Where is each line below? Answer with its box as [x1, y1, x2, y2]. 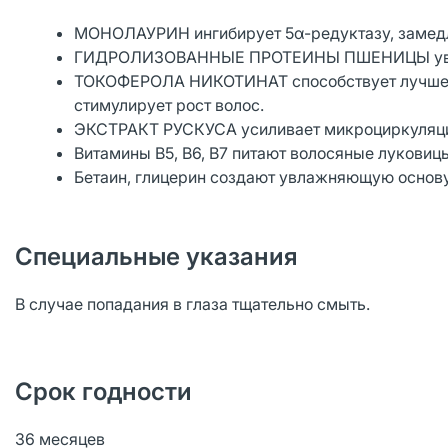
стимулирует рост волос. [74, 95, 265, 115]
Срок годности [15, 377, 192, 406]
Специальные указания [15, 242, 298, 271]
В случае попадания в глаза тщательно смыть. [15, 294, 370, 314]
